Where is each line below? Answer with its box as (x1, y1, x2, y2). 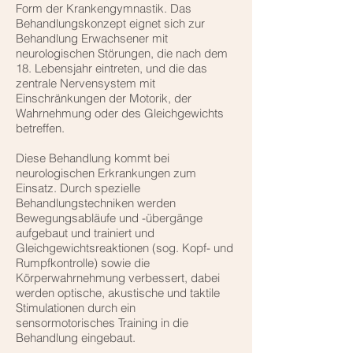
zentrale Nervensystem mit (16, 76, 155, 91)
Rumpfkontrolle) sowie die (16, 255, 150, 271)
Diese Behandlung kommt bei (16, 150, 169, 166)
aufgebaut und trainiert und (16, 225, 154, 241)
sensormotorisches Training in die (16, 315, 188, 331)
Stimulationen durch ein (16, 300, 136, 316)
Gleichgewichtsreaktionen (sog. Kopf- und (16, 240, 233, 256)
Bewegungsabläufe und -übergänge (16, 210, 203, 226)
